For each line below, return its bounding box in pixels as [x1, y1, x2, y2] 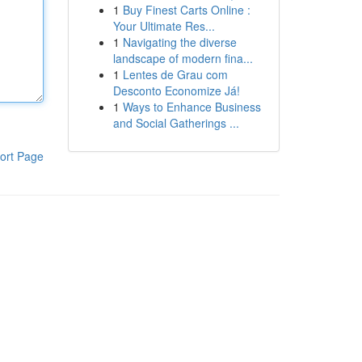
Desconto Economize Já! [112, 82, 240, 99]
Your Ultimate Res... [112, 18, 215, 34]
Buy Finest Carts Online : [122, 2, 250, 18]
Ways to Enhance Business [122, 99, 261, 115]
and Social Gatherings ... [112, 115, 239, 131]
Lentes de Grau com [122, 66, 228, 82]
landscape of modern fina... [112, 50, 253, 66]
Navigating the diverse [122, 34, 237, 50]
